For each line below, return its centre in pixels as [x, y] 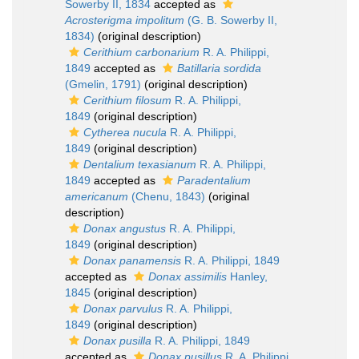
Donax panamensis [132, 260]
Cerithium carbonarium [141, 52]
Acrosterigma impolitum [125, 20]
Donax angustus [125, 228]
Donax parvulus [123, 309]
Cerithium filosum [127, 100]
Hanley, [247, 276]
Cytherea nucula [125, 132]
